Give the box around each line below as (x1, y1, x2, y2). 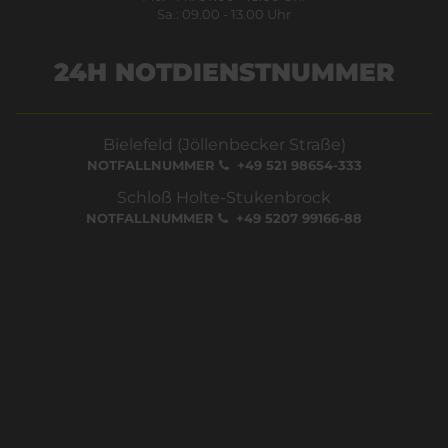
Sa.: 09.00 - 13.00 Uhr (157, 5, 291, 22)
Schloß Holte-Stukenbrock (117, 187, 331, 207)
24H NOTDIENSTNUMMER (53, 56, 395, 87)
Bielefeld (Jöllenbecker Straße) (102, 134, 346, 154)
